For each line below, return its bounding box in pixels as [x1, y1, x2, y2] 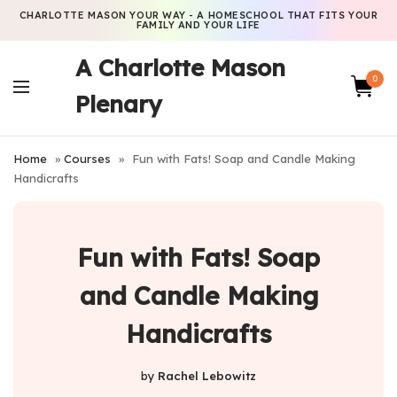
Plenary [74, 90, 161, 119]
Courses [64, 152, 112, 166]
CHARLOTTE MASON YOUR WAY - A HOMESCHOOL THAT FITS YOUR [19, 9, 378, 21]
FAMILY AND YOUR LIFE [136, 19, 261, 31]
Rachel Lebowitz [158, 368, 256, 383]
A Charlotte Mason [74, 53, 285, 82]
